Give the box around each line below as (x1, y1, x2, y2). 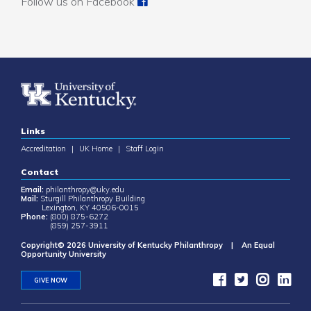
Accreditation (21, 144, 66, 153)
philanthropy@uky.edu (46, 185, 124, 194)
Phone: (21, 212, 48, 221)
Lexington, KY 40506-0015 (21, 203, 139, 212)
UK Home (79, 144, 112, 153)
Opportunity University (21, 249, 106, 259)
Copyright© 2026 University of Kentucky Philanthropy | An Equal (21, 240, 275, 250)
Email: (21, 185, 44, 194)
